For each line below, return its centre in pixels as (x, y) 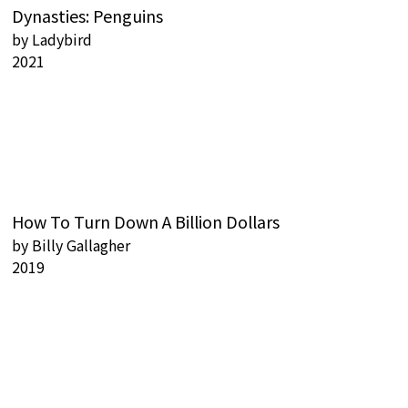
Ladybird (62, 40)
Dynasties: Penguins (87, 16)
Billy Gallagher (81, 245)
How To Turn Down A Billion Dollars (146, 222)
